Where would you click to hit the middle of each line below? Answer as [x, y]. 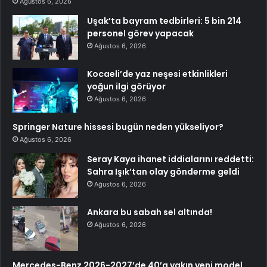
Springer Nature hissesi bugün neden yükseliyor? [118, 127]
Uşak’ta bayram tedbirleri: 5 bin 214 [164, 21]
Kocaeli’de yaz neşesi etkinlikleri [157, 74]
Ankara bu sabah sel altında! [150, 212]
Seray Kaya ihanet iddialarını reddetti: [170, 159]
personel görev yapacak [140, 33]
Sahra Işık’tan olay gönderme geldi [163, 171]
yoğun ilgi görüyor [126, 86]
